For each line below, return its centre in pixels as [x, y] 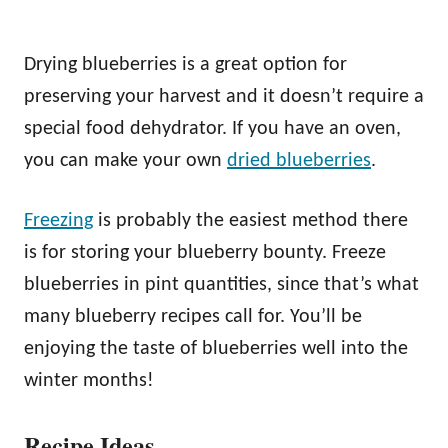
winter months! [89, 380]
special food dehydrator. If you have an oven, [212, 128]
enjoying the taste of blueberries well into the [216, 348]
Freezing [58, 220]
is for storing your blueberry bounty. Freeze [205, 252]
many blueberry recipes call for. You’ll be [193, 316]
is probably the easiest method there [250, 220]
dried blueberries [299, 160]
